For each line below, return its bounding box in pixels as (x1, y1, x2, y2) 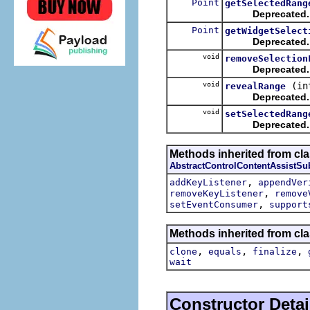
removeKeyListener (170, 188, 264, 199)
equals (208, 246, 241, 257)
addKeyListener (170, 176, 247, 188)
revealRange (225, 80, 286, 91)
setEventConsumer (170, 199, 258, 210)
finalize (253, 246, 297, 257)
